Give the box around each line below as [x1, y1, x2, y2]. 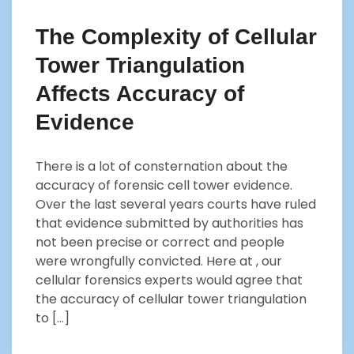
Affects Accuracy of [36, 81, 244, 107]
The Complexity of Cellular [36, 24, 317, 50]
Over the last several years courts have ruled [36, 195, 316, 214]
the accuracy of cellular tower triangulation [36, 290, 307, 309]
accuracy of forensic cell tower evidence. [36, 176, 292, 195]
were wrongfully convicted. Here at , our [36, 252, 282, 271]
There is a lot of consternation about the [36, 157, 288, 176]
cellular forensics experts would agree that [36, 271, 303, 290]
